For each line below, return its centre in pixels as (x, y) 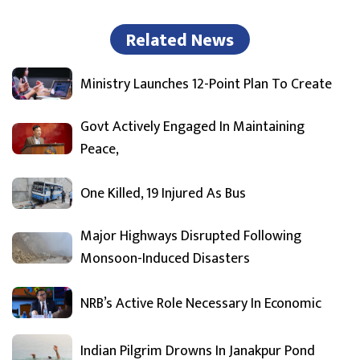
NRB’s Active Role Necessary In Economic (201, 303)
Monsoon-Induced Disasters (165, 258)
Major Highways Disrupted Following (191, 236)
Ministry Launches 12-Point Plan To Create (206, 85)
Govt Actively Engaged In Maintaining (192, 127)
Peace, (100, 149)
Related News (180, 41)
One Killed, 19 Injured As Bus (163, 194)
